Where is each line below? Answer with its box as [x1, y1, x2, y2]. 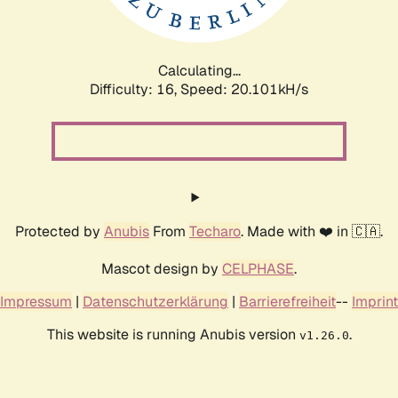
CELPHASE [222, 259, 294, 278]
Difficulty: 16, [90, 79, 180, 99]
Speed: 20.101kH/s [180, 79, 308, 99]
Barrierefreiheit [239, 291, 336, 311]
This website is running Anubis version [46, 324, 299, 344]
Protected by [15, 221, 104, 241]
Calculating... [157, 60, 241, 80]
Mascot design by [101, 259, 222, 278]
